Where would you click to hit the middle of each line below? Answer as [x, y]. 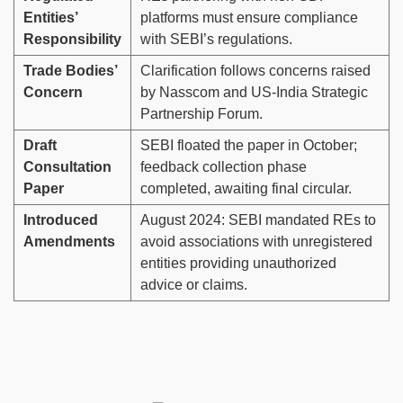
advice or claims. [194, 285]
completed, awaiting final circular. [246, 189]
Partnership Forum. [201, 114]
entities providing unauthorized [238, 264]
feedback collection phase [224, 167]
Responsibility [72, 40]
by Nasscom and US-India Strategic [254, 93]
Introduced [61, 220]
